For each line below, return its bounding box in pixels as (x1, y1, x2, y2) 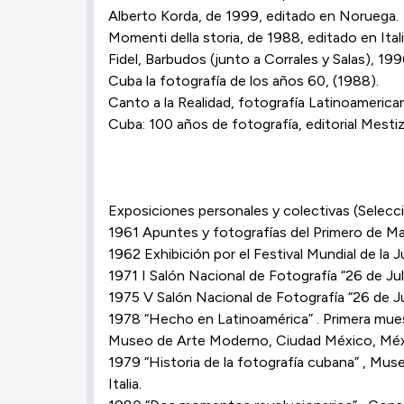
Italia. (108, 375, 142, 392)
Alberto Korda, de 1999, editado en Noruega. (108, 7, 399, 24)
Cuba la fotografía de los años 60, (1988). (108, 72, 379, 89)
